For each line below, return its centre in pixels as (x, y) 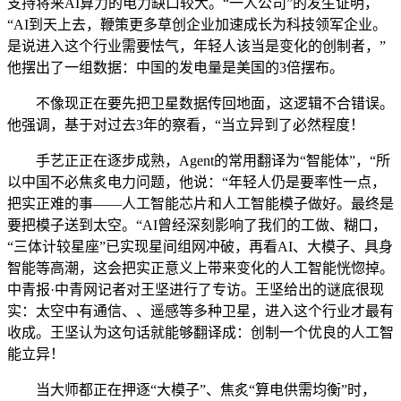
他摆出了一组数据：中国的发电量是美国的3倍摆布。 (175, 68)
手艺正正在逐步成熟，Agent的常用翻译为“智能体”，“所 (199, 161)
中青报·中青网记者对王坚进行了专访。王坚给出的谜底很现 (196, 290)
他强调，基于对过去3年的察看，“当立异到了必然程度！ (186, 125)
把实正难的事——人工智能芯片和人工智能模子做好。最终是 (200, 204)
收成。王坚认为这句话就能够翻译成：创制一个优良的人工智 (200, 333)
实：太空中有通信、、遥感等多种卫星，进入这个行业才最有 (200, 311)
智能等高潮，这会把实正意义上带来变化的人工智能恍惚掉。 (200, 268)
